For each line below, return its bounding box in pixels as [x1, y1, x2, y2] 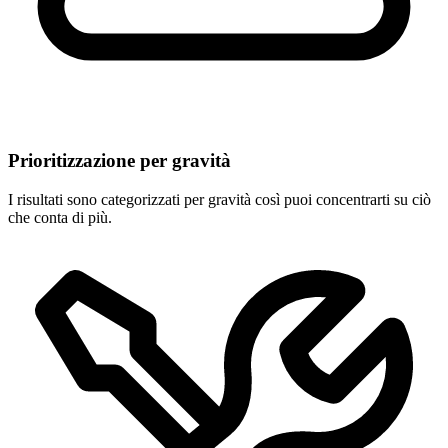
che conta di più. [8, 209, 112, 227]
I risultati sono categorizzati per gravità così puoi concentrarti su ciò [8, 191, 431, 209]
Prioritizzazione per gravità [8, 150, 231, 172]
